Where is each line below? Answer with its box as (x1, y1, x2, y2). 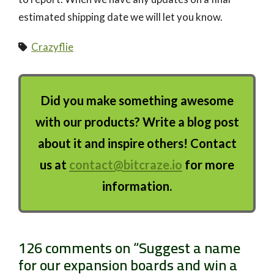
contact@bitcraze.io (69, 157, 182, 172)
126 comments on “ (18, 234, 139, 262)
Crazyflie (31, 40, 73, 54)
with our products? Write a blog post (35, 114, 239, 130)
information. (102, 179, 172, 194)
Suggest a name (139, 234, 240, 262)
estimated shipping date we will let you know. (18, 10, 223, 24)
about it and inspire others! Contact (37, 136, 237, 151)
